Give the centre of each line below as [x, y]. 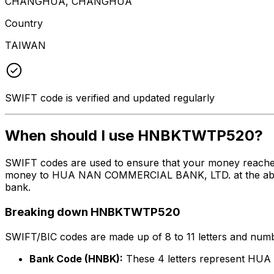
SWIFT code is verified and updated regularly [110, 98]
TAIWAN [25, 45]
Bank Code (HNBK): [76, 258]
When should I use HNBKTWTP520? [134, 136]
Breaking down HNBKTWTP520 [93, 212]
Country [24, 23]
